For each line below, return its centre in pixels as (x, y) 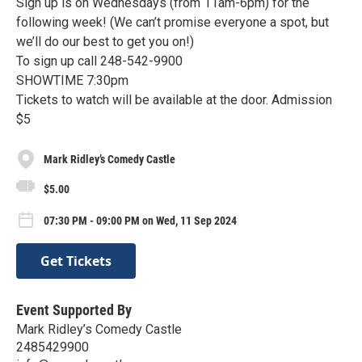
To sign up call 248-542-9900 (99, 61)
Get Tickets (76, 261)
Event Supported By (74, 309)
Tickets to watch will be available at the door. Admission (174, 100)
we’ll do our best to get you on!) (105, 42)
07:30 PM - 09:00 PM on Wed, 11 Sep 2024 (140, 221)
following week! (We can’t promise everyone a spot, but (173, 22)
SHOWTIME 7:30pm (72, 80)
